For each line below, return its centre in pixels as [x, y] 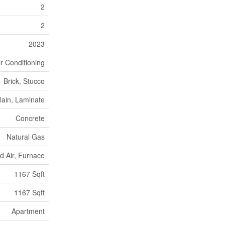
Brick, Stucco [24, 81]
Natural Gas [26, 136]
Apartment [28, 211]
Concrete [30, 118]
